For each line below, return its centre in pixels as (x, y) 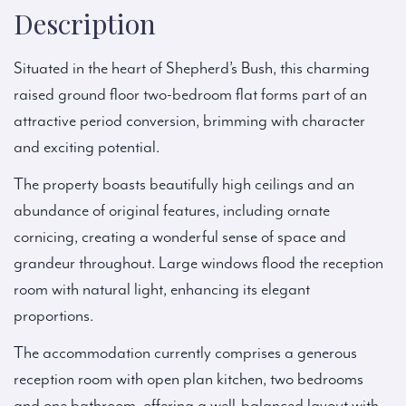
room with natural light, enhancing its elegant (162, 290)
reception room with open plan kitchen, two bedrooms (188, 380)
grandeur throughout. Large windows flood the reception (198, 264)
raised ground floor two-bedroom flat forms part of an (190, 95)
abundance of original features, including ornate (172, 211)
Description (85, 24)
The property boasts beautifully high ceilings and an (184, 185)
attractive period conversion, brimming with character (189, 121)
